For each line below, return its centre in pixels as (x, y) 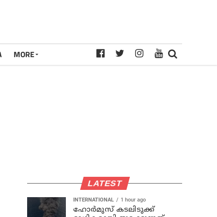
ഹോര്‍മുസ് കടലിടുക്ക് (114, 210)
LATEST (105, 183)
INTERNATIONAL (93, 200)
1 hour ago (133, 200)
